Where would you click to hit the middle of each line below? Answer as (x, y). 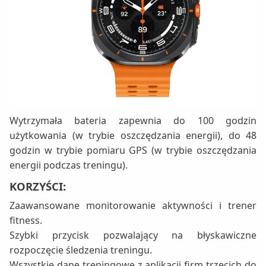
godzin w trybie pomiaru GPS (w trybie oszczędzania (133, 151)
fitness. (26, 221)
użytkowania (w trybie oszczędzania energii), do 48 (133, 136)
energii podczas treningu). (69, 165)
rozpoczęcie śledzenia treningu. (81, 250)
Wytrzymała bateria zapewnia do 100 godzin (133, 121)
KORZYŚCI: (38, 186)
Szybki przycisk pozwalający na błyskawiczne (133, 235)
